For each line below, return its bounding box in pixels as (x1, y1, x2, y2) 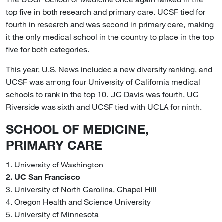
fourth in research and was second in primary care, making (6, 19, 214, 29)
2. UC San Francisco (6, 171, 80, 182)
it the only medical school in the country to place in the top (6, 31, 214, 42)
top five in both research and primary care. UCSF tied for (6, 6, 205, 17)
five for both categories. (6, 44, 89, 54)
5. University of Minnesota (6, 209, 99, 219)
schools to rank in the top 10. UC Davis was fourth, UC (6, 89, 199, 99)
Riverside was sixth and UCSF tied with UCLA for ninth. (6, 101, 202, 111)
